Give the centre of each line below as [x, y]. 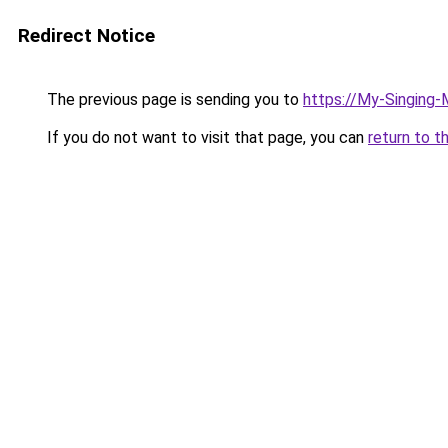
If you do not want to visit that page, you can [205, 137]
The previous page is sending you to [173, 99]
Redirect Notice [86, 35]
